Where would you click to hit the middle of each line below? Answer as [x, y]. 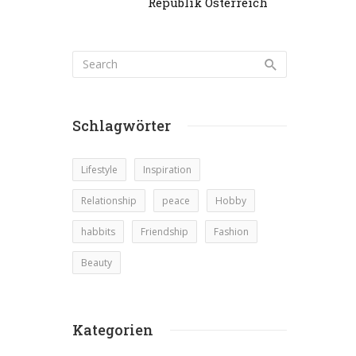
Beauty [97, 263]
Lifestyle [99, 170]
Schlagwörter [122, 126]
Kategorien [113, 330]
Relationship [109, 201]
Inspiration [167, 170]
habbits [98, 232]
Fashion [231, 232]
